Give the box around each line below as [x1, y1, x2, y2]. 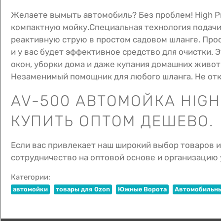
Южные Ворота [118, 185, 167, 193]
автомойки [13, 185, 48, 193]
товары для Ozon [56, 185, 110, 193]
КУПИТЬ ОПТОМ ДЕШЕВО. [11, 111, 214, 130]
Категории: [11, 172, 50, 182]
